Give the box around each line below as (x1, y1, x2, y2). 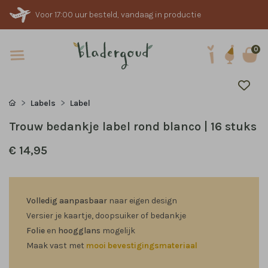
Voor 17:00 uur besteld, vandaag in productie (35, 10, 201, 20)
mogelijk (100, 226, 135, 236)
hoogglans (58, 226, 100, 236)
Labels (31, 98, 56, 108)
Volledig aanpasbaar (26, 196, 109, 206)
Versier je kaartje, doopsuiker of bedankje (26, 211, 186, 221)
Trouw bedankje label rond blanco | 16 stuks (9, 120, 257, 133)
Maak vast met (26, 240, 86, 251)
